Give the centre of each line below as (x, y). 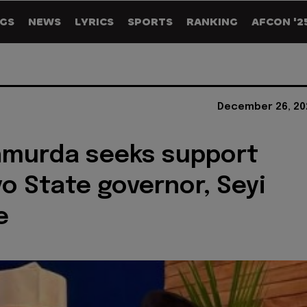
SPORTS (150, 22)
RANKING (212, 22)
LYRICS (94, 22)
